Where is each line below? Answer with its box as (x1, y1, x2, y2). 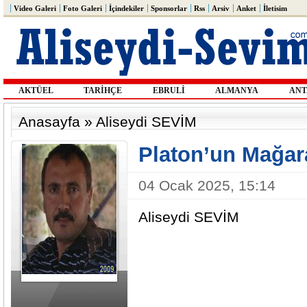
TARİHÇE (84, 86, 122, 95)
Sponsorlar (151, 4, 187, 12)
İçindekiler (109, 4, 144, 12)
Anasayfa (19, 114, 80, 130)
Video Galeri (14, 4, 56, 12)
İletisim (263, 4, 287, 12)
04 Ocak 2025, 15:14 (138, 177, 275, 193)
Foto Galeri (63, 4, 102, 12)
